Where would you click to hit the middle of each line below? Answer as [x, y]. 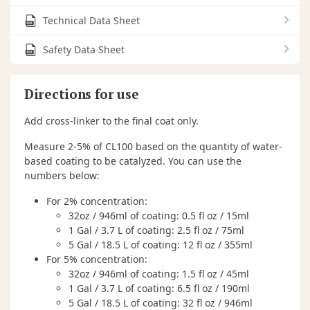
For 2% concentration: [97, 201]
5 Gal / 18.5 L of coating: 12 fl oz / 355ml [161, 244]
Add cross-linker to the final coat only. [111, 120]
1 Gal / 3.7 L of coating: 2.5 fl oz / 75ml [156, 230]
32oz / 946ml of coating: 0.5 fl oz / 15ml [159, 215]
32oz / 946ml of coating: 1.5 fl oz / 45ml [159, 273]
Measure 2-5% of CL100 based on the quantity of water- [153, 146]
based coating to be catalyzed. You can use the [133, 161]
